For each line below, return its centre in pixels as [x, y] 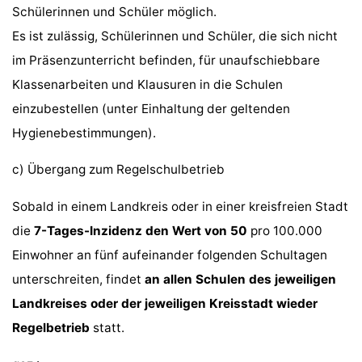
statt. [107, 328]
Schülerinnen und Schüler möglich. [115, 12]
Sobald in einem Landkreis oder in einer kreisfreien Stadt [181, 207]
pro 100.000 [285, 231]
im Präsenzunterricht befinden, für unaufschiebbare [166, 61]
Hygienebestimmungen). [84, 133]
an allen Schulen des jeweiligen [241, 280]
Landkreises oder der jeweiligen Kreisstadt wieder [165, 304]
